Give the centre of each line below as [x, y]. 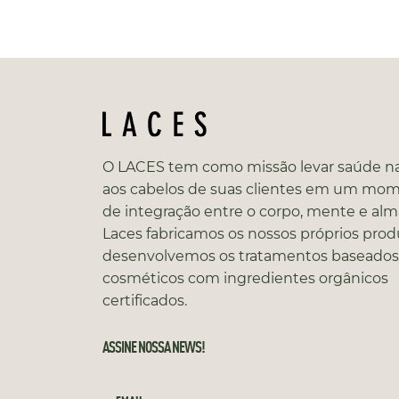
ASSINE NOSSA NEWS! [154, 345]
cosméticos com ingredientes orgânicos [245, 278]
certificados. [145, 301]
